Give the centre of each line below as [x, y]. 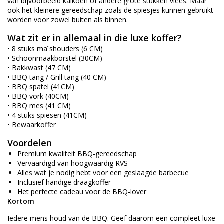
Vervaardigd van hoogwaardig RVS [73, 163]
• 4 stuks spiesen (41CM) [47, 115]
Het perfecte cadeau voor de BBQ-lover [82, 192]
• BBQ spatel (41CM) [41, 87]
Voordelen [30, 143]
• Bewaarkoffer [32, 125]
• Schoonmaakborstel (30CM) [55, 58]
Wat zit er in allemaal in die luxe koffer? [95, 38]
